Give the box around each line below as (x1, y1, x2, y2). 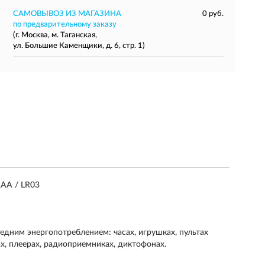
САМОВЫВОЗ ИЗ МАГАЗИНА (12, 10, 121, 18)
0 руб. (202, 10, 224, 18)
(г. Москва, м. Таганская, (12, 31, 97, 39)
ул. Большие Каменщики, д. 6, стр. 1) (12, 42, 145, 50)
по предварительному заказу (12, 21, 117, 28)
